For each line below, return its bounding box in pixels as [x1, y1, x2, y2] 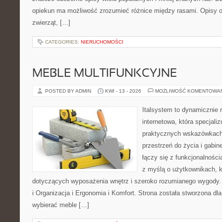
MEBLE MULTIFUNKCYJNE [32, 68, 177, 79]
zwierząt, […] [32, 19, 70, 26]
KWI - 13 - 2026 [105, 88, 141, 94]
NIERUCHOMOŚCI [81, 39, 123, 45]
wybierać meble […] [32, 201, 89, 209]
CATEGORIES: [45, 39, 81, 45]
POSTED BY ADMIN [45, 88, 93, 94]
